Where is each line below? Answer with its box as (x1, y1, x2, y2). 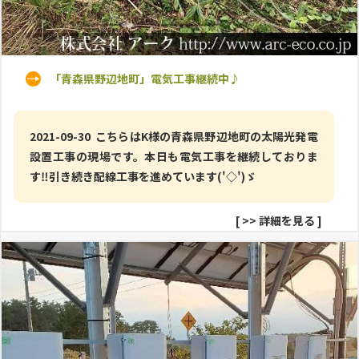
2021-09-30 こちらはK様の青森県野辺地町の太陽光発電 (30, 127, 318, 144)
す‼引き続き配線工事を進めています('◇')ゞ (30, 167, 256, 184)
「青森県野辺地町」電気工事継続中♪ (50, 70, 240, 87)
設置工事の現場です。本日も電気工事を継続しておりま (30, 147, 318, 164)
